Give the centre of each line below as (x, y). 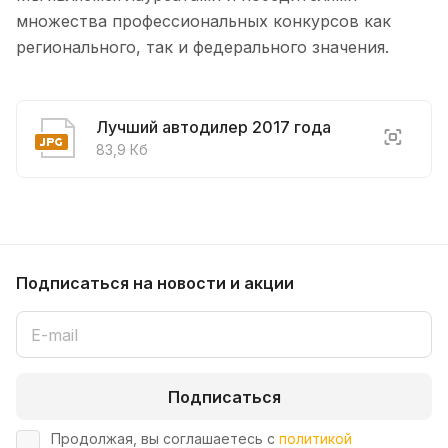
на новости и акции (213, 283)
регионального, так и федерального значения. (202, 47)
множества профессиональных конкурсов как (203, 21)
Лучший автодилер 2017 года (213, 127)
